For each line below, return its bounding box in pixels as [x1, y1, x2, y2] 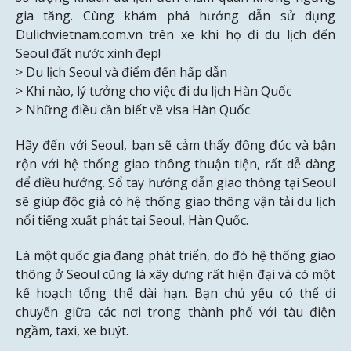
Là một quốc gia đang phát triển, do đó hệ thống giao [16, 246, 335, 264]
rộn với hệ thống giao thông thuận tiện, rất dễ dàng [16, 154, 335, 172]
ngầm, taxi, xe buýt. [16, 321, 128, 339]
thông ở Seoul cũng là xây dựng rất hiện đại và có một [16, 265, 335, 283]
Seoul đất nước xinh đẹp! [16, 44, 161, 62]
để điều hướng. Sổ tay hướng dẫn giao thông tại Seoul [16, 173, 335, 191]
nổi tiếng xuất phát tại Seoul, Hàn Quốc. [16, 211, 248, 229]
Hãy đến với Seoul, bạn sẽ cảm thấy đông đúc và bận [16, 136, 335, 154]
